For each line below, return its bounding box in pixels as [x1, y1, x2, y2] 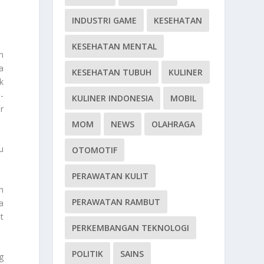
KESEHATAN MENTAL [72, 41, 157, 52]
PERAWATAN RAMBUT [72, 196, 161, 208]
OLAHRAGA [151, 118, 196, 130]
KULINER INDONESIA [72, 93, 154, 104]
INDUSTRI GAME [72, 15, 137, 27]
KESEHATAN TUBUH [72, 67, 152, 78]
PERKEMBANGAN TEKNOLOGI [72, 222, 190, 234]
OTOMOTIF [72, 144, 118, 156]
